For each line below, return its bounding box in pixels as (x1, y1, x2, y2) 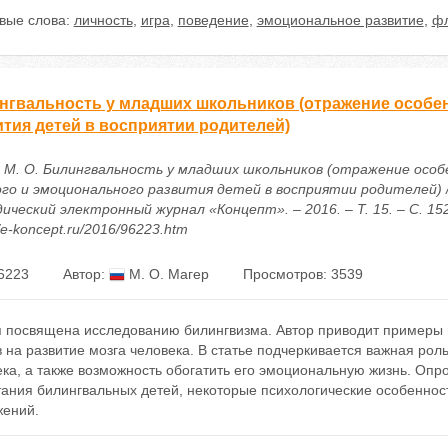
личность (73, 12, 133, 28)
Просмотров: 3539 (242, 266, 363, 282)
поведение (177, 12, 249, 28)
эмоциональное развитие (256, 12, 424, 28)
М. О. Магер (124, 266, 209, 282)
